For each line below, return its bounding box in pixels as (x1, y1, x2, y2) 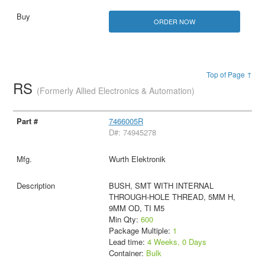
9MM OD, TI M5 (108, 202, 164, 214)
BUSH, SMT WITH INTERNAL (108, 180, 214, 192)
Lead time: (108, 236, 147, 248)
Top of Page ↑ (206, 69, 252, 80)
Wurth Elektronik (108, 153, 166, 165)
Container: (108, 247, 146, 259)
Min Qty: (108, 214, 141, 225)
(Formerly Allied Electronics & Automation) (37, 85, 195, 97)
